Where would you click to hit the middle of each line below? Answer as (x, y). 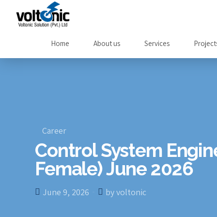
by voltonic (126, 192)
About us (107, 43)
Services (157, 43)
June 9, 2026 (66, 192)
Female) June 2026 (114, 169)
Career (54, 131)
